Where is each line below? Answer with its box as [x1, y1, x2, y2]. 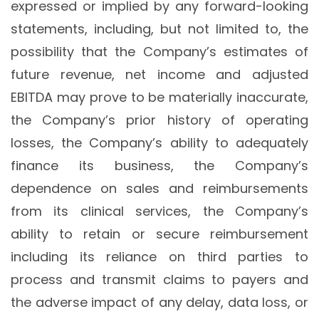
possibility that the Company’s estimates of [11, 43, 308, 61]
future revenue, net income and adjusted [11, 66, 308, 84]
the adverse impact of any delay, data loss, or [11, 293, 308, 312]
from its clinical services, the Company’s [11, 202, 308, 221]
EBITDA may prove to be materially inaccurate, [11, 88, 308, 107]
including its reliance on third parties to [11, 248, 308, 266]
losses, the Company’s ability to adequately [11, 134, 308, 152]
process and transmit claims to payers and [11, 271, 308, 289]
